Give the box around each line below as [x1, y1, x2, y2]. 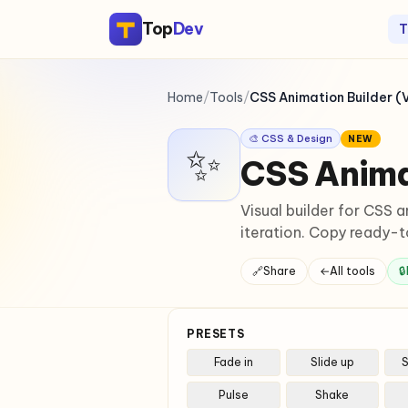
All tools [330, 264, 375, 278]
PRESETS [187, 327, 245, 341]
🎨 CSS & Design [249, 132, 332, 145]
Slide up [310, 355, 354, 369]
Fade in [213, 355, 253, 369]
